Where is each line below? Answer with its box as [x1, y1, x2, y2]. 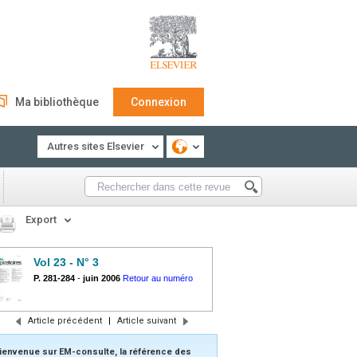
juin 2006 [83, 273, 120, 283]
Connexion [131, 96, 186, 108]
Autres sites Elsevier [47, 140, 144, 152]
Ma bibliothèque [15, 96, 99, 108]
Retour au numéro [123, 273, 193, 283]
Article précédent [27, 316, 102, 326]
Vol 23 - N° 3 [33, 256, 99, 269]
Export [25, 214, 57, 226]
